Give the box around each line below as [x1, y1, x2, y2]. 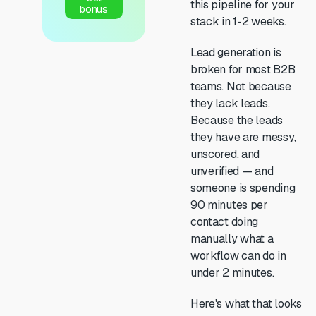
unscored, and [190, 147, 260, 162]
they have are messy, [190, 130, 296, 145]
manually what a [190, 231, 274, 246]
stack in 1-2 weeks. [190, 14, 286, 29]
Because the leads [190, 113, 284, 128]
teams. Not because [190, 79, 291, 94]
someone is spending [190, 181, 296, 195]
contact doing [190, 214, 259, 229]
